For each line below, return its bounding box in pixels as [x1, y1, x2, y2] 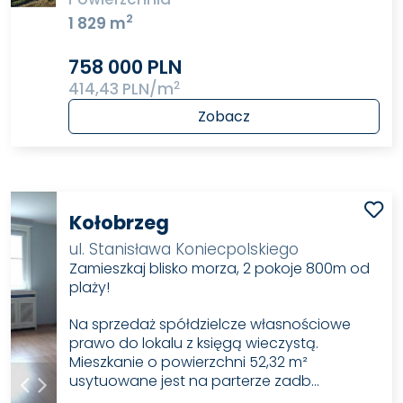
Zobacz [198, 105, 251, 127]
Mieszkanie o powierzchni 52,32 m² [69, 351, 309, 372]
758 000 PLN [68, 53, 183, 80]
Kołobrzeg [69, 209, 170, 236]
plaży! [69, 276, 111, 298]
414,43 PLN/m [68, 77, 175, 100]
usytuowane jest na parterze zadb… [69, 370, 320, 391]
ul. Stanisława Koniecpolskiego [69, 237, 300, 260]
